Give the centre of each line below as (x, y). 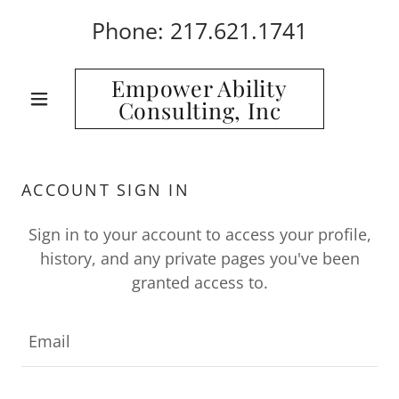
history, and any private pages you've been (199, 258)
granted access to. (199, 282)
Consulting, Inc (199, 110)
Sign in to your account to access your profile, (199, 234)
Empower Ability (199, 88)
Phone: (131, 30)
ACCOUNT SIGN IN (106, 190)
